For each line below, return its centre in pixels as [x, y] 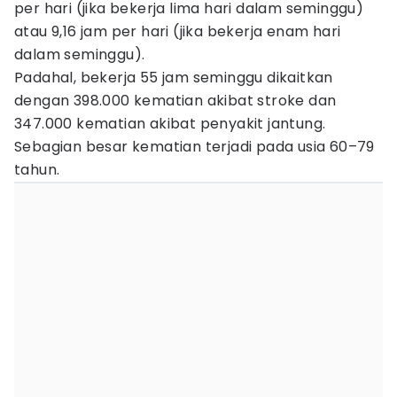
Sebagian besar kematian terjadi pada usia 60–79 [195, 147]
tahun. [37, 170]
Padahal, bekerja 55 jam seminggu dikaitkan [174, 78]
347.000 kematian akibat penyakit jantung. [170, 124]
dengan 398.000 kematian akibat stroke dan [175, 101]
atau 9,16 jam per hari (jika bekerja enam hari [178, 31]
